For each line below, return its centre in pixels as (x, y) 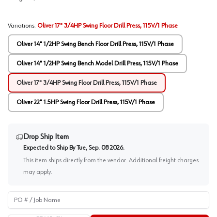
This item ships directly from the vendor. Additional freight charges (111, 160)
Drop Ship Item (46, 137)
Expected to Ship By (49, 148)
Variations (21, 26)
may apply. (38, 172)
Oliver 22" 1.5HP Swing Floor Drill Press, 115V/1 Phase (86, 102)
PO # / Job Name (31, 194)
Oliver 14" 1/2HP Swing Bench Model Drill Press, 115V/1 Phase (97, 63)
